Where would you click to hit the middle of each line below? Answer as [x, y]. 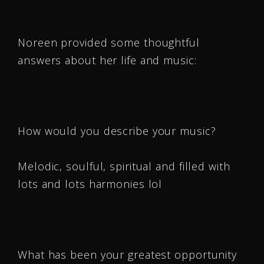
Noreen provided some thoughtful [109, 42]
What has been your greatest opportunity [128, 255]
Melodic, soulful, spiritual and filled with [124, 166]
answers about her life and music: [107, 60]
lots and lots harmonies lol [90, 184]
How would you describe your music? [117, 131]
